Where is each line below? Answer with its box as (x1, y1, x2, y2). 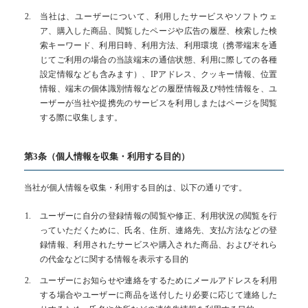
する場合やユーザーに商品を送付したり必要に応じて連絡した (40, 290, 277, 300)
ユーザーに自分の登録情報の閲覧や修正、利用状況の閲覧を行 (40, 211, 277, 221)
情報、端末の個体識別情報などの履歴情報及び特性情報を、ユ (40, 84, 277, 93)
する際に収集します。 (40, 113, 122, 122)
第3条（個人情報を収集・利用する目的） (24, 151, 190, 162)
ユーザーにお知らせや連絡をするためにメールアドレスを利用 (40, 276, 277, 285)
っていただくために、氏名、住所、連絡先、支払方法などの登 (40, 225, 277, 235)
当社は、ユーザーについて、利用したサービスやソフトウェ (40, 12, 277, 21)
